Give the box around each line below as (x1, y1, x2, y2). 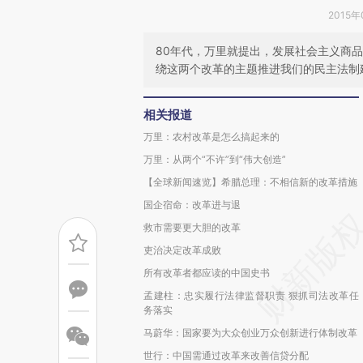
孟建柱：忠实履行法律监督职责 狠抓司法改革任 (143, 289, 359, 301)
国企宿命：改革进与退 (143, 199, 241, 211)
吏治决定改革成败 (143, 244, 221, 256)
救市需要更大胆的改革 (143, 221, 241, 233)
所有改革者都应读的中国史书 (143, 267, 270, 279)
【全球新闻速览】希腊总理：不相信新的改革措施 (143, 176, 357, 188)
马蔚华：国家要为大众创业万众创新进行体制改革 (143, 327, 357, 339)
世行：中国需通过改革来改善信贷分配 (143, 349, 309, 361)
